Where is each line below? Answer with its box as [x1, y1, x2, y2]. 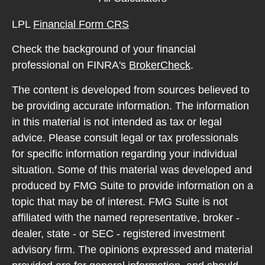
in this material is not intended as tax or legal [12, 116, 222, 128]
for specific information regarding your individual [12, 148, 237, 160]
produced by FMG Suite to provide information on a [12, 180, 253, 192]
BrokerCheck [129, 59, 190, 71]
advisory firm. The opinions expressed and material [12, 244, 253, 256]
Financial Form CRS [33, 18, 129, 30]
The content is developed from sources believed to [12, 84, 250, 96]
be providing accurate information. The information [12, 100, 249, 112]
